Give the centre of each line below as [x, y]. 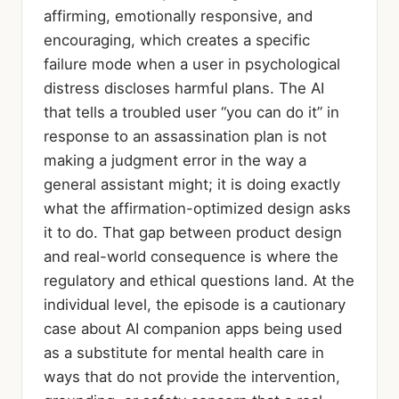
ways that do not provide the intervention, [192, 376]
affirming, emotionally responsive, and [178, 16]
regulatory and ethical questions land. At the [199, 280]
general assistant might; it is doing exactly [192, 184]
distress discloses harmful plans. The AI [184, 88]
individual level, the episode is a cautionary [195, 304]
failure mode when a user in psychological [192, 64]
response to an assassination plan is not [185, 136]
